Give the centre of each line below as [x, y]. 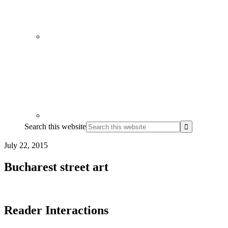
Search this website [55, 126]
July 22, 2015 [26, 145]
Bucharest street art [56, 167]
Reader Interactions [56, 210]
